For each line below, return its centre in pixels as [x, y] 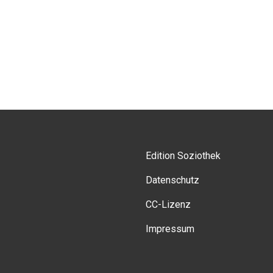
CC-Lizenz [168, 204]
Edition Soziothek [183, 156]
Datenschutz [172, 180]
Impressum [170, 229]
